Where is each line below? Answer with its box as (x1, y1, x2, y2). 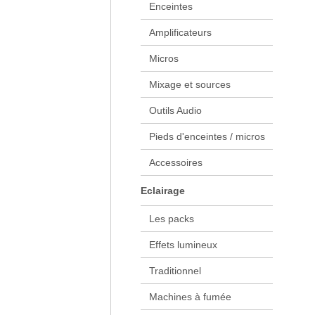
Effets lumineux (148, 239, 217, 250)
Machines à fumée (148, 291, 231, 302)
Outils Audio (148, 105, 202, 116)
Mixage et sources (148, 79, 231, 90)
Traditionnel (148, 265, 201, 276)
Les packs (148, 213, 194, 224)
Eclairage (140, 185, 185, 196)
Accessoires (148, 157, 202, 168)
